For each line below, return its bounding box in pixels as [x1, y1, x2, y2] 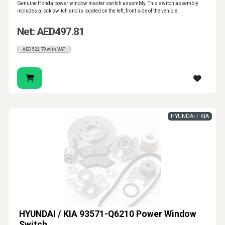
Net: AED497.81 [17, 26, 84, 38]
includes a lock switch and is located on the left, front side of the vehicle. [17, 8, 179, 14]
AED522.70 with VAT [23, 47, 65, 52]
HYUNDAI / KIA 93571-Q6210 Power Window [19, 209, 196, 219]
